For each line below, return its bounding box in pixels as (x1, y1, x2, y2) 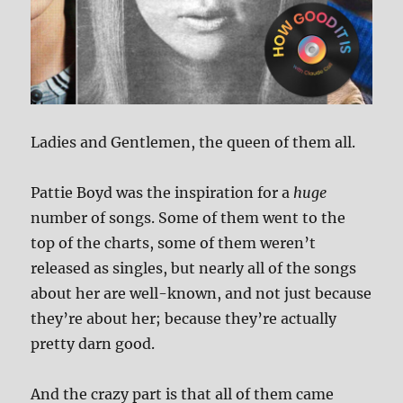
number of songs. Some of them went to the (31, 208, 346, 227)
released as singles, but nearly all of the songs (31, 258, 357, 277)
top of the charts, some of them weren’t (31, 233, 317, 252)
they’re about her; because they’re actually (31, 309, 337, 327)
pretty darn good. (31, 334, 156, 353)
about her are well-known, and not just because (31, 283, 372, 302)
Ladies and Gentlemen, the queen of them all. (31, 132, 356, 151)
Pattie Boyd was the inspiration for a (31, 183, 294, 201)
